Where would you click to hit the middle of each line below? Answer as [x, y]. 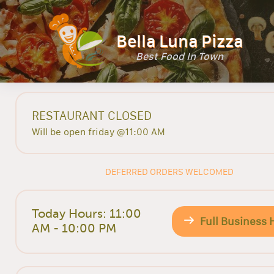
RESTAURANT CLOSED [92, 115]
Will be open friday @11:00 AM [99, 131]
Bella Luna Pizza [180, 41]
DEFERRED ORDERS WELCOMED [170, 172]
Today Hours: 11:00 [87, 214]
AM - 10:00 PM [74, 229]
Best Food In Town [180, 57]
